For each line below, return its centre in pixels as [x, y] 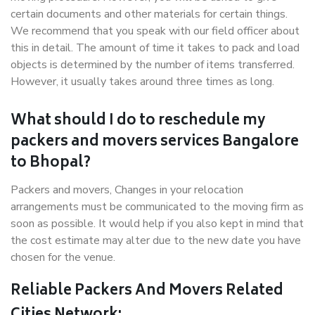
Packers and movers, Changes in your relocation [127, 190]
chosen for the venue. [63, 257]
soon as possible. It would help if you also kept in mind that [157, 224]
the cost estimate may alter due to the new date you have [156, 240]
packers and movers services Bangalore [155, 142]
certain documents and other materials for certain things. [149, 14]
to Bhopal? [51, 163]
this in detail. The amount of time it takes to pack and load [155, 48]
